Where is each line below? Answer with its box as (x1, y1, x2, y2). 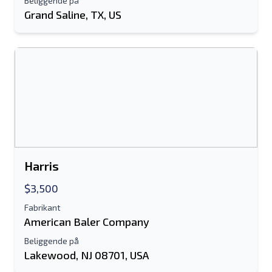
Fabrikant (24, 202, 61, 212)
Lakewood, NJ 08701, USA (24, 248, 149, 262)
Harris (24, 158, 59, 173)
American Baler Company (24, 215, 149, 228)
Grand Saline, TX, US (24, 8, 121, 21)
